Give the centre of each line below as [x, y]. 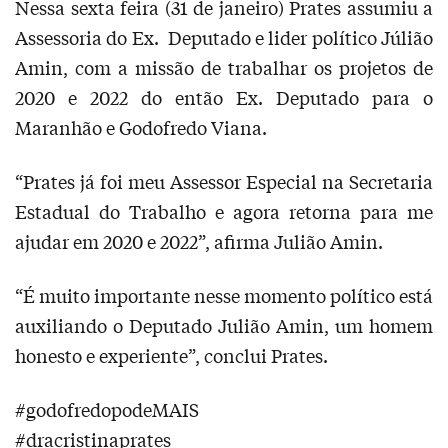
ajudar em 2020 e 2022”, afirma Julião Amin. [199, 241]
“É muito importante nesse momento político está [224, 295]
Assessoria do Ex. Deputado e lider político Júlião [224, 37]
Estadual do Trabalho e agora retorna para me [224, 211]
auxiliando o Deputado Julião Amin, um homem [224, 325]
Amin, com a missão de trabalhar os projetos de [224, 67]
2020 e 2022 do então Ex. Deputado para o [224, 97]
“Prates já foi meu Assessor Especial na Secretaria [224, 181]
